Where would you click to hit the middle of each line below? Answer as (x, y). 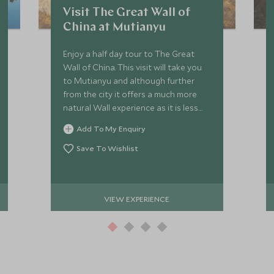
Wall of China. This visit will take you (133, 67)
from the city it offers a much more (130, 94)
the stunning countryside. (113, 135)
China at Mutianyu (115, 28)
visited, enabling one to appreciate (131, 121)
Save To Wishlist (108, 148)
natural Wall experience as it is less (131, 108)
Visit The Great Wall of (127, 13)
